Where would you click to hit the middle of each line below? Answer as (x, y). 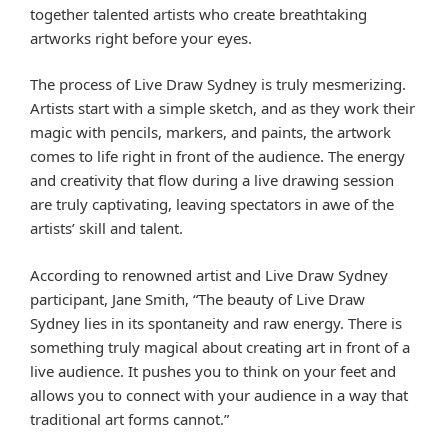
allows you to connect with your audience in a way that (219, 394)
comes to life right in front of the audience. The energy (217, 156)
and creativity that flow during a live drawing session (212, 180)
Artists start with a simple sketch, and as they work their (222, 108)
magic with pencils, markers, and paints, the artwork (210, 132)
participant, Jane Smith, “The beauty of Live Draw (197, 298)
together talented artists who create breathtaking (198, 13)
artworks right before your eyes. (141, 37)
